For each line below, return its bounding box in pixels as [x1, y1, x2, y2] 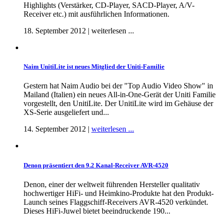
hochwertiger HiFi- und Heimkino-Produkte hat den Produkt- [24, 189, 214, 197]
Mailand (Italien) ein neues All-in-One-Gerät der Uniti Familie [24, 90, 216, 99]
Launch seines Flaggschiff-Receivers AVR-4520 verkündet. [24, 197, 208, 206]
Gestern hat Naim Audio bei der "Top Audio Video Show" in [24, 82, 213, 90]
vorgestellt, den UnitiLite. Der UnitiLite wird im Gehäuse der [24, 99, 213, 108]
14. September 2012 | [24, 125, 91, 134]
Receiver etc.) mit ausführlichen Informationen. [24, 10, 169, 18]
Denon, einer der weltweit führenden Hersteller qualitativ [24, 180, 200, 189]
